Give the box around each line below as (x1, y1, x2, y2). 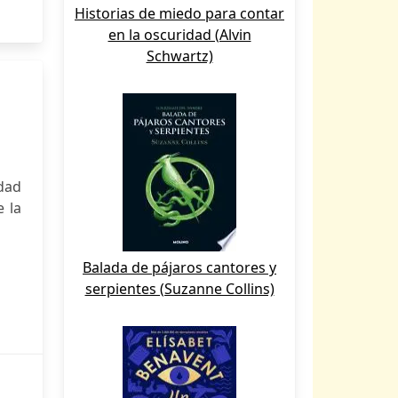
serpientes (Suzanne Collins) (84, 279, 275, 298)
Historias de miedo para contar (75, 4, 284, 23)
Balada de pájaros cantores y (83, 258, 276, 277)
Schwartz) (146, 46, 213, 66)
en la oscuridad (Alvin (107, 25, 251, 44)
